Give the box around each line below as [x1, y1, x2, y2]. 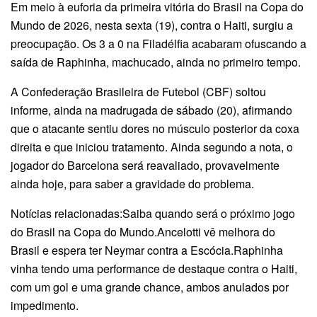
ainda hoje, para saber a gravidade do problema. [11, 175, 254, 192]
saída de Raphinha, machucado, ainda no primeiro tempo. [11, 53, 301, 70]
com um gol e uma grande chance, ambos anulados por [11, 278, 289, 295]
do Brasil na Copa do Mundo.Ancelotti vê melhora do [11, 223, 275, 240]
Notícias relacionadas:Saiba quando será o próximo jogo [11, 204, 295, 221]
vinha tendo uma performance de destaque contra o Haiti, [11, 260, 297, 277]
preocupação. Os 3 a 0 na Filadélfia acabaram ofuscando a [11, 35, 306, 52]
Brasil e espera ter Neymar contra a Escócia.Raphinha [11, 241, 283, 258]
